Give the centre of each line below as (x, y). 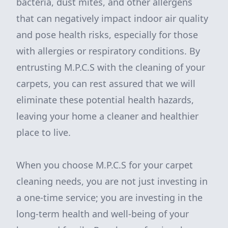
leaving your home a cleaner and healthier (107, 116)
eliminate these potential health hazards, (105, 100)
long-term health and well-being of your (103, 214)
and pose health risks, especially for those (107, 35)
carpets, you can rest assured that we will (106, 83)
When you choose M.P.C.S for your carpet (105, 165)
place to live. (44, 132)
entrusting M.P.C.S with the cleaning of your (111, 67)
